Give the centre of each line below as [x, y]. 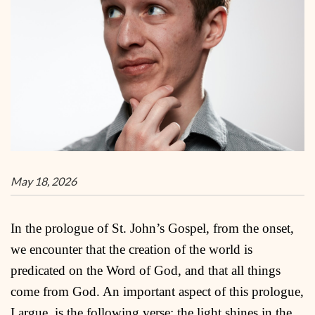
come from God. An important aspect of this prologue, [157, 291]
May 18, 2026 [44, 181]
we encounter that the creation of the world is [131, 249]
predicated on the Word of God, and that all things [146, 270]
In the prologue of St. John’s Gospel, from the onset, [152, 228]
